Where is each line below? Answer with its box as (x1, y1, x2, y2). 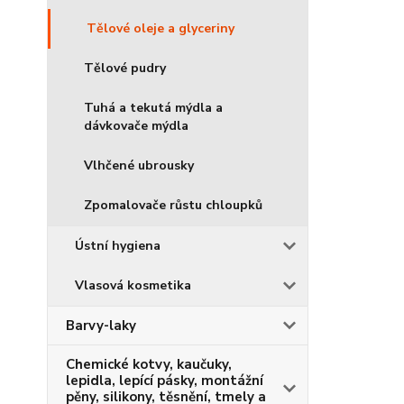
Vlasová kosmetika (75, 277, 191, 294)
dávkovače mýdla (84, 117, 188, 134)
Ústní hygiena (75, 237, 161, 254)
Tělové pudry (84, 60, 166, 77)
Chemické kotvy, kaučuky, (66, 355, 232, 373)
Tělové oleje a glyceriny (87, 20, 234, 37)
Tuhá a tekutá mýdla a (84, 99, 223, 116)
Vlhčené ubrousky (84, 157, 194, 174)
